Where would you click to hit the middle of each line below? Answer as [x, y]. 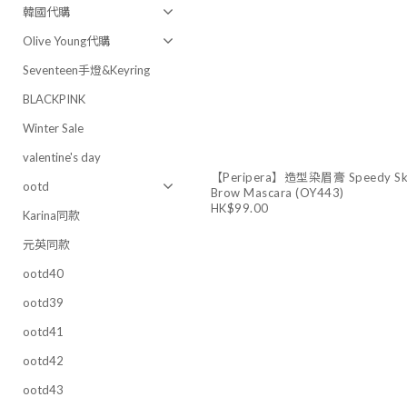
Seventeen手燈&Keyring [86, 70]
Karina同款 [51, 215]
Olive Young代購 [66, 41]
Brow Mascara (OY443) [277, 193]
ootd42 [43, 361]
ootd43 [43, 390]
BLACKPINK [54, 99]
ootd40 [43, 273]
